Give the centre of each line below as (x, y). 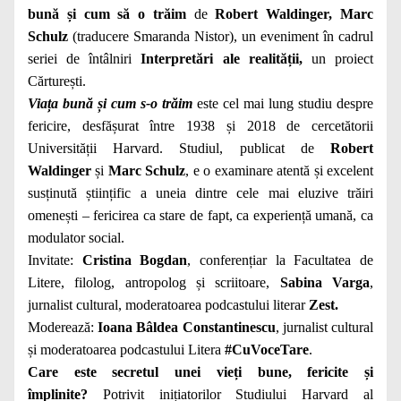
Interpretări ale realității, (226, 59)
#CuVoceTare (267, 350)
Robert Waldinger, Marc (294, 14)
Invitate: (55, 260)
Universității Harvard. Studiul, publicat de (179, 148)
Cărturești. (57, 81)
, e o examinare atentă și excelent (280, 171)
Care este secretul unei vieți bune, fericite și (200, 372)
